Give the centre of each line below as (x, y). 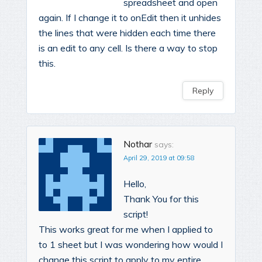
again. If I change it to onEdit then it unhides (130, 18)
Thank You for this (161, 199)
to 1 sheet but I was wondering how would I (131, 245)
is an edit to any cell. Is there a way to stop (128, 48)
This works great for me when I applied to (126, 230)
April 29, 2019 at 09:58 (159, 158)
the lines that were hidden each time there (127, 33)
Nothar (138, 144)
